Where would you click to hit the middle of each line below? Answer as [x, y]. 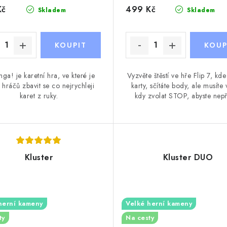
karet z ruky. [39, 96]
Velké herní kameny [159, 203]
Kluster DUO [188, 157]
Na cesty [140, 217]
